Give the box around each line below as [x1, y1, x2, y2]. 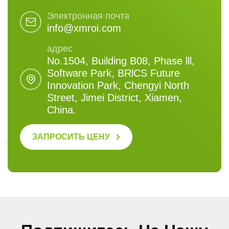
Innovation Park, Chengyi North [47, 80, 190, 91]
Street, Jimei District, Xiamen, [47, 92, 182, 104]
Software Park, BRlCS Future [47, 67, 180, 79]
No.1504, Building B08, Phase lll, [47, 55, 195, 67]
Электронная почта [47, 11, 130, 21]
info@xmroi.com [47, 22, 122, 34]
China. [47, 104, 77, 116]
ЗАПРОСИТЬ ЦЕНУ [32, 132, 110, 142]
